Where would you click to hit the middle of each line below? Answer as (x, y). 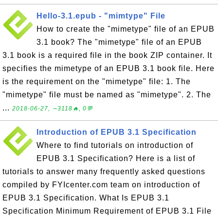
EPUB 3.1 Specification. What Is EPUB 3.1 (86, 198)
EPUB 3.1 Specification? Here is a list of (116, 158)
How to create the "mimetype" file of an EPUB (126, 29)
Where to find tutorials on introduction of (115, 145)
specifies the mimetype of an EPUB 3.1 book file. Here (109, 68)
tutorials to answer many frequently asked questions (104, 172)
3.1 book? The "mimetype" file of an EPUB (119, 42)
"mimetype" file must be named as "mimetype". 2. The (107, 95)
